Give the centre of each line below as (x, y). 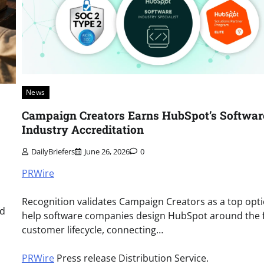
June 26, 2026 (107, 151)
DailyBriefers (53, 151)
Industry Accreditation (82, 129)
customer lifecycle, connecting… (92, 230)
